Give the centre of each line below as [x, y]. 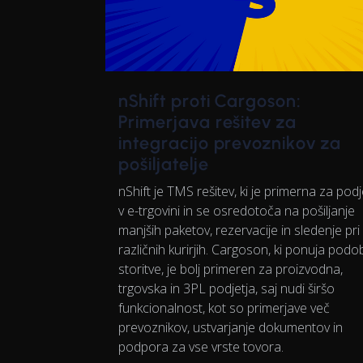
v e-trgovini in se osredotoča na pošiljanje [237, 211]
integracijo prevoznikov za [230, 143]
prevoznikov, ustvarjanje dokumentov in [231, 328]
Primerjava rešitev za [208, 122]
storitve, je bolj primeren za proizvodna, [231, 269]
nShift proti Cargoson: [210, 101]
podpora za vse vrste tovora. [201, 347]
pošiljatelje [164, 164]
